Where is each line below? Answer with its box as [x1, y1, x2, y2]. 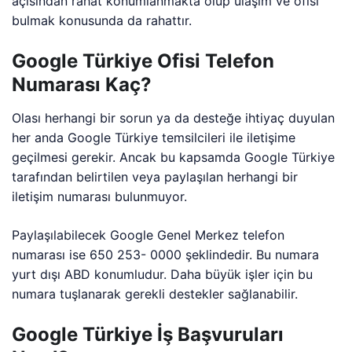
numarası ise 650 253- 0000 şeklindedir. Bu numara [12, 246, 320, 262]
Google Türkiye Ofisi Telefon [12, 49, 274, 72]
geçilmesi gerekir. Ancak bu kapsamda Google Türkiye [12, 148, 335, 165]
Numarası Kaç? [12, 72, 152, 96]
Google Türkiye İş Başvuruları [12, 322, 284, 346]
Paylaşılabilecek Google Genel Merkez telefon [12, 226, 285, 243]
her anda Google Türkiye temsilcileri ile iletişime [12, 129, 296, 145]
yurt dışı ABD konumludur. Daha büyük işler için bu [12, 266, 313, 282]
